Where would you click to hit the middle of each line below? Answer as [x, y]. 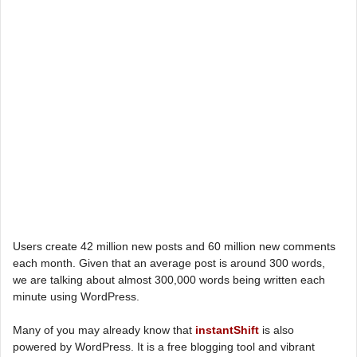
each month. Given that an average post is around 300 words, [169, 263]
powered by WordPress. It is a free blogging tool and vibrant [164, 347]
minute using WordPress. [76, 296]
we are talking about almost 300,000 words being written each [169, 280]
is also [277, 330]
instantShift [227, 330]
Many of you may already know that [104, 330]
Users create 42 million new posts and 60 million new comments [174, 246]
